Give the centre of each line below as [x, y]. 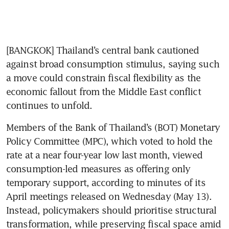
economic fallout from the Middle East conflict [104, 92]
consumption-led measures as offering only [98, 169]
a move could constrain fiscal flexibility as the [103, 78]
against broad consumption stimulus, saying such [113, 64]
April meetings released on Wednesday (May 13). [109, 197]
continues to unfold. [49, 106]
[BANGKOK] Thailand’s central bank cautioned [103, 50]
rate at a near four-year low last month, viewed [104, 155]
